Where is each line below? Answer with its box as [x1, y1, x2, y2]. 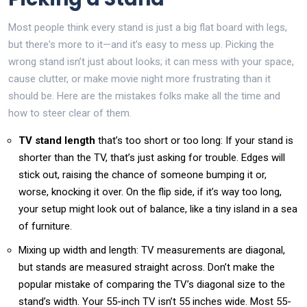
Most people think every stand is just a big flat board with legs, [8, 21, 287, 34]
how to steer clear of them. [8, 106, 132, 119]
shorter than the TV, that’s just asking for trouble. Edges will [19, 151, 285, 164]
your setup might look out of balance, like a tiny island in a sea [19, 202, 297, 215]
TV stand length [19, 134, 95, 147]
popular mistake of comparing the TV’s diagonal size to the [19, 278, 285, 291]
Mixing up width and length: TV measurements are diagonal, [19, 243, 285, 256]
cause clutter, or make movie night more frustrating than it [8, 72, 271, 85]
